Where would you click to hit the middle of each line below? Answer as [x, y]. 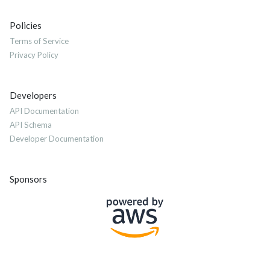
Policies [26, 26]
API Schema [31, 125]
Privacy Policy [34, 55]
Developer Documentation [57, 139]
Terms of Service [39, 41]
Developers [33, 96]
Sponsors [28, 179]
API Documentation [44, 111]
